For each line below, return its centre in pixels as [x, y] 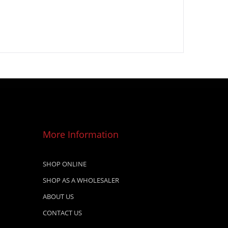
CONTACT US [62, 213]
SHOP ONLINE [64, 164]
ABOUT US [58, 196]
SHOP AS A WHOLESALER [81, 180]
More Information [80, 134]
